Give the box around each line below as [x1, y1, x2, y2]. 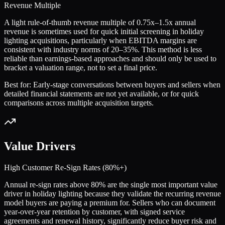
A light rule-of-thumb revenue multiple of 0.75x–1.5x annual [4, 18, 196, 27]
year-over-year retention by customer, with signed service [4, 207, 185, 216]
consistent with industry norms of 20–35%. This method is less [4, 45, 202, 54]
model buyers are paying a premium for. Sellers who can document [4, 198, 215, 207]
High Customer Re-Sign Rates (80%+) [4, 163, 127, 172]
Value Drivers [4, 140, 75, 153]
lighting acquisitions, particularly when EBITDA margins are [4, 36, 197, 45]
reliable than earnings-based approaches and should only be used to [4, 54, 216, 63]
